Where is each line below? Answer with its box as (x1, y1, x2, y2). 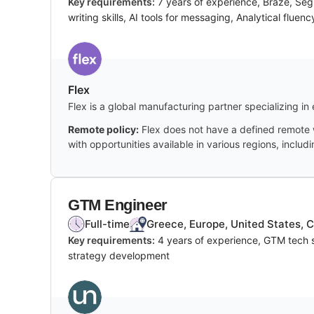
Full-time (85, 217, 130, 231)
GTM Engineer (68, 196, 168, 214)
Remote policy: (68, 123, 139, 135)
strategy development (68, 249, 170, 261)
